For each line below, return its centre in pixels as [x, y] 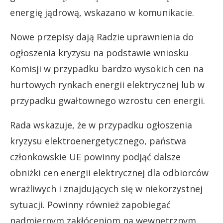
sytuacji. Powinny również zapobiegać [90, 204]
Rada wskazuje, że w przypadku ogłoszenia [101, 125]
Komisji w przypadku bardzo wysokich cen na [107, 68]
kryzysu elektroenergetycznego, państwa [98, 141]
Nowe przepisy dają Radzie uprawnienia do [102, 37]
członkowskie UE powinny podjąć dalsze [95, 157]
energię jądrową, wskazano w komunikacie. [102, 12]
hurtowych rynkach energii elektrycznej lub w [107, 84]
